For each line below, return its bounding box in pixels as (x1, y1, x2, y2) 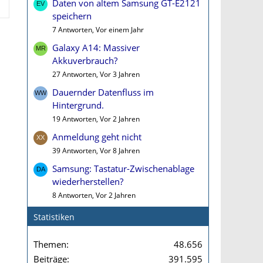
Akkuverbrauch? (52, 55, 117, 66)
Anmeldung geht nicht (52, 131, 141, 143)
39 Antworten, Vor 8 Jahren (52, 146, 140, 156)
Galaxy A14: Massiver (52, 42, 140, 53)
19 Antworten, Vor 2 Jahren (52, 114, 140, 124)
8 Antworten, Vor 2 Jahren (52, 190, 136, 200)
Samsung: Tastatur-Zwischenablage (52, 163, 194, 174)
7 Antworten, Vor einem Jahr (52, 25, 144, 35)
